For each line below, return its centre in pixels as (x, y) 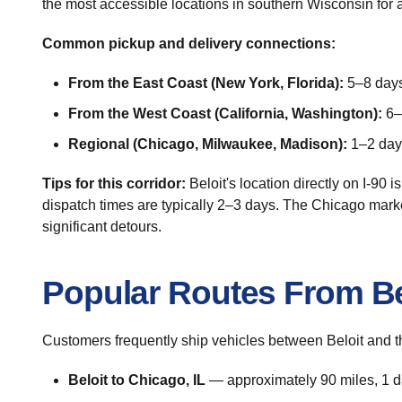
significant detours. (102, 227)
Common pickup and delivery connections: (189, 44)
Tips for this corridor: (114, 184)
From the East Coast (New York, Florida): (205, 83)
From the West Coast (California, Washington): (225, 114)
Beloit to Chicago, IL (136, 380)
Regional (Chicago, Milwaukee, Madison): (207, 144)
